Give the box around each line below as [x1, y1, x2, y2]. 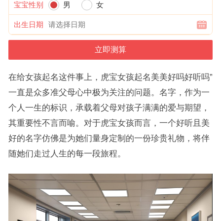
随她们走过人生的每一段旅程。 [8, 149, 126, 158]
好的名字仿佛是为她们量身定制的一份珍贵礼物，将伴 [8, 134, 210, 143]
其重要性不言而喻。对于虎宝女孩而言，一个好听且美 [8, 118, 210, 127]
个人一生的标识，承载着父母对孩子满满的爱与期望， [8, 103, 210, 112]
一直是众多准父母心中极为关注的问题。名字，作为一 [8, 88, 210, 97]
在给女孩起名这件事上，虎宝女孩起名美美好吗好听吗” [8, 73, 213, 81]
